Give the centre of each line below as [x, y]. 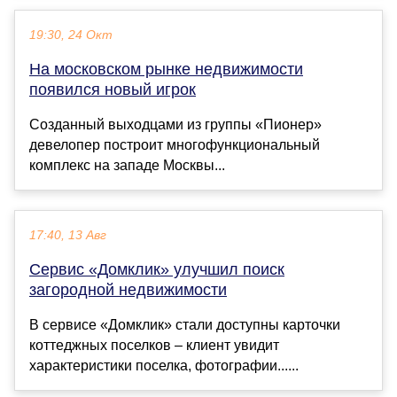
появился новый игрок [113, 89]
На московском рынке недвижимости [166, 69]
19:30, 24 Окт [71, 35]
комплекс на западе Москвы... [127, 165]
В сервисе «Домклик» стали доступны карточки [185, 324]
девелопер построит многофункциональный [175, 144]
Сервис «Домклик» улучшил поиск [157, 269]
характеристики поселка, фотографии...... [164, 365]
